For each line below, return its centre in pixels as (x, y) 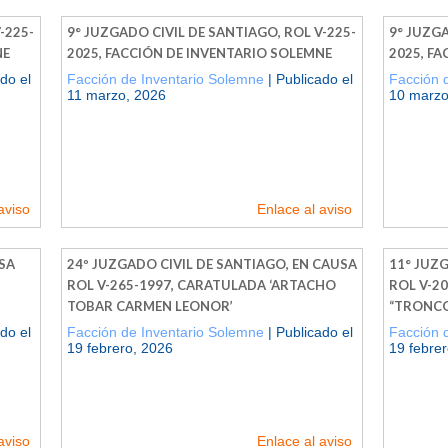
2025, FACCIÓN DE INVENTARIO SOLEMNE (199, 52)
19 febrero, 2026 (120, 347)
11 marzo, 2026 (116, 94)
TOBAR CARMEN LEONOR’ (150, 305)
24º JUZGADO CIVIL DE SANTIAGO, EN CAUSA (212, 263)
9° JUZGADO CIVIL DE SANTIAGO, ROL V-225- (211, 31)
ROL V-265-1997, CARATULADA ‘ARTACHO (201, 284)
